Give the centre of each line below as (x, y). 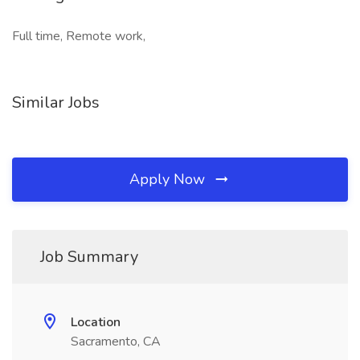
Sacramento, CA (116, 342)
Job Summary (89, 257)
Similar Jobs (56, 102)
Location (96, 322)
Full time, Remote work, (79, 36)
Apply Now (169, 179)
